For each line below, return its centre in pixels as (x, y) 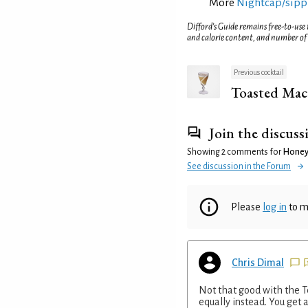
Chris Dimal (258, 262)
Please (247, 207)
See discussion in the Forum (239, 166)
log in (275, 207)
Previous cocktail (259, 72)
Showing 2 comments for (235, 152)
